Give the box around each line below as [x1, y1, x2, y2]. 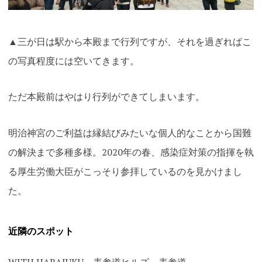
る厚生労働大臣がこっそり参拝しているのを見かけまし [8, 164, 242, 178]
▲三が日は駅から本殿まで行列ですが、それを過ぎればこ [8, 35, 251, 48]
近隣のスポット [8, 225, 74, 238]
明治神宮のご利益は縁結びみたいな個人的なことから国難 [8, 126, 251, 139]
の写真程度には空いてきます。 [8, 54, 139, 67]
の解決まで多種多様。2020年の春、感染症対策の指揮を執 [8, 145, 254, 158]
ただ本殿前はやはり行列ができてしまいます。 [8, 90, 205, 104]
